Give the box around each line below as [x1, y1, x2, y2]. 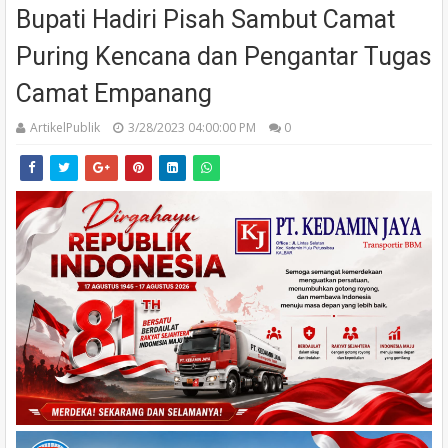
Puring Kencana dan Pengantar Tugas [16, 42, 432, 71]
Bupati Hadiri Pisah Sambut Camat [16, 5, 395, 34]
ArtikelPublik [30, 119, 100, 136]
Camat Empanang [16, 79, 212, 108]
